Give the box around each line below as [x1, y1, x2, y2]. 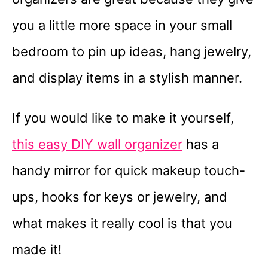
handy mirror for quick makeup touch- [12, 163, 245, 179]
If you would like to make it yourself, [12, 110, 234, 126]
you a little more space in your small [12, 17, 232, 33]
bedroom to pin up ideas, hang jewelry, [12, 44, 251, 60]
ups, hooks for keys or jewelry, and [12, 189, 227, 205]
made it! [12, 242, 62, 258]
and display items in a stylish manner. [12, 70, 246, 86]
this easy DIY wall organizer [12, 136, 182, 153]
